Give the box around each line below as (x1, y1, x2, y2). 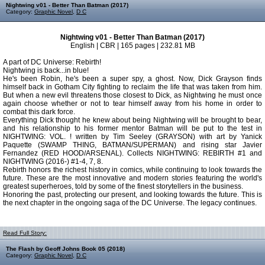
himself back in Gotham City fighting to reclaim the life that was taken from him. (3, 83, 262, 91)
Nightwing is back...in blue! (3, 66, 89, 75)
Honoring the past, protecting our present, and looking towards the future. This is (3, 190, 262, 199)
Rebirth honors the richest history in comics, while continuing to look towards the (3, 166, 262, 174)
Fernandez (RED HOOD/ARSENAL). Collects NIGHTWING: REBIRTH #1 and (3, 149, 262, 157)
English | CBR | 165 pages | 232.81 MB (70, 41, 195, 50)
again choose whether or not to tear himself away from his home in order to (3, 99, 262, 108)
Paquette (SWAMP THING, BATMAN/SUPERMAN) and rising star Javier (3, 141, 262, 149)
